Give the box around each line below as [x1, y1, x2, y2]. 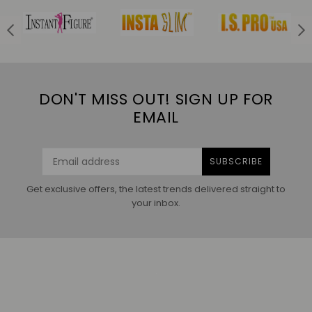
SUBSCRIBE [210, 155, 263, 168]
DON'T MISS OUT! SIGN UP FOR [39, 88, 273, 111]
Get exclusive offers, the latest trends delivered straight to [26, 182, 286, 196]
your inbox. [132, 196, 180, 210]
